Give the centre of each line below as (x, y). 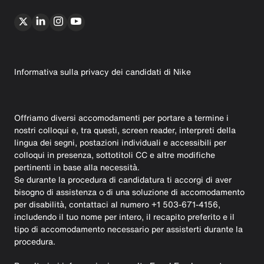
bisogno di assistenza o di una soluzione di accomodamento (129, 192)
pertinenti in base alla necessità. (77, 167)
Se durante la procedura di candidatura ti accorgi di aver (123, 179)
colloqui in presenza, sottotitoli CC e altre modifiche (115, 154)
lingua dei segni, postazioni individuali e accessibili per (120, 142)
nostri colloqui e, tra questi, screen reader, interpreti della (125, 130)
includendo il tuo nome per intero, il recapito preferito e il (124, 216)
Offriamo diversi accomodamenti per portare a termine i (121, 117)
